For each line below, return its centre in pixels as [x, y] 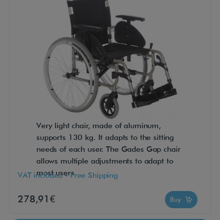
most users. [56, 173]
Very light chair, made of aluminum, [99, 126]
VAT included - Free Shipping [68, 175]
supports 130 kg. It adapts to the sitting [105, 137]
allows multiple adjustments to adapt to [105, 161]
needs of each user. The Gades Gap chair [109, 149]
